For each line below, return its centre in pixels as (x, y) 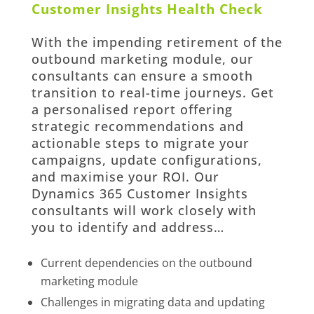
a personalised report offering (132, 109)
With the (62, 42)
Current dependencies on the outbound (146, 262)
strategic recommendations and (137, 126)
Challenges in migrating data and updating (152, 302)
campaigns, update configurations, (146, 159)
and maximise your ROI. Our (125, 176)
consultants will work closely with (144, 210)
